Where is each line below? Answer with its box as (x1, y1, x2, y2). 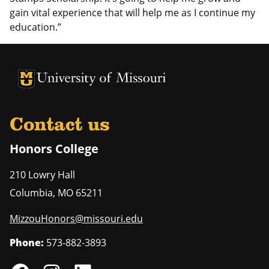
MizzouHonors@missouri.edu (10, 211, 143, 225)
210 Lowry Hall (10, 168, 75, 181)
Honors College (10, 140, 98, 157)
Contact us (10, 115, 110, 135)
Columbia (10, 186, 53, 199)
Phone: (10, 235, 44, 249)
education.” (10, 20, 61, 34)
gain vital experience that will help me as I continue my (10, 5, 255, 19)
